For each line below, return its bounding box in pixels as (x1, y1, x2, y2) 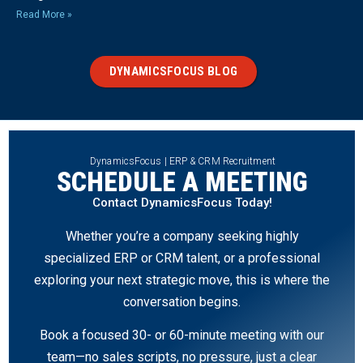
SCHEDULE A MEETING (56, 165, 308, 198)
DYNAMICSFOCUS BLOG (109, 63, 238, 79)
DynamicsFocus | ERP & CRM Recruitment (90, 155, 275, 167)
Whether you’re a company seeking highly (65, 228, 299, 244)
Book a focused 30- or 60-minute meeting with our (40, 327, 324, 344)
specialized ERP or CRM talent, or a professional (44, 250, 320, 266)
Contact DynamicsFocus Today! (92, 194, 272, 210)
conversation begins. (123, 293, 241, 310)
